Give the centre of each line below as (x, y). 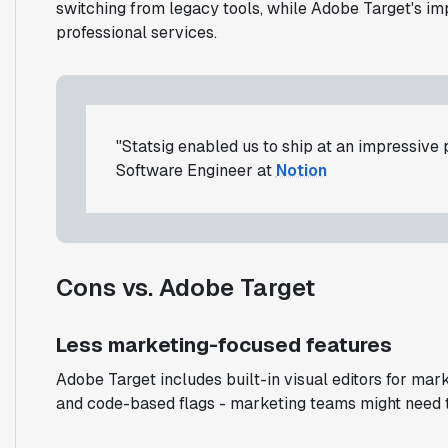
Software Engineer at (195, 170)
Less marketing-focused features (223, 344)
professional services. (136, 32)
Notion (301, 170)
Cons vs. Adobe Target (185, 287)
